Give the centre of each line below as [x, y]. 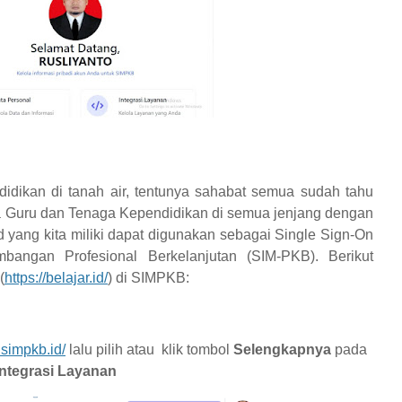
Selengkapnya [282, 350]
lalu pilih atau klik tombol [149, 350]
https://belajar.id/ [56, 278]
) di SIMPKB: [149, 278]
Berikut [351, 256]
